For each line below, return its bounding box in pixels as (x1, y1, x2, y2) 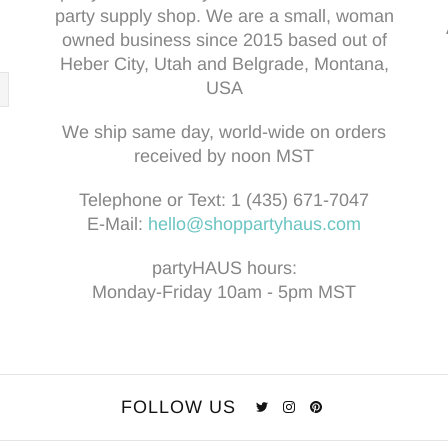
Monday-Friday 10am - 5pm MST (92, 282, 356, 302)
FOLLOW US (121, 397, 236, 417)
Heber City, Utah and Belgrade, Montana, (59, 54, 389, 74)
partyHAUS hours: (151, 258, 297, 278)
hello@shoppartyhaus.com (148, 214, 361, 234)
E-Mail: (87, 214, 143, 234)
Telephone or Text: (79, 190, 231, 210)
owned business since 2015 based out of (61, 30, 387, 50)
